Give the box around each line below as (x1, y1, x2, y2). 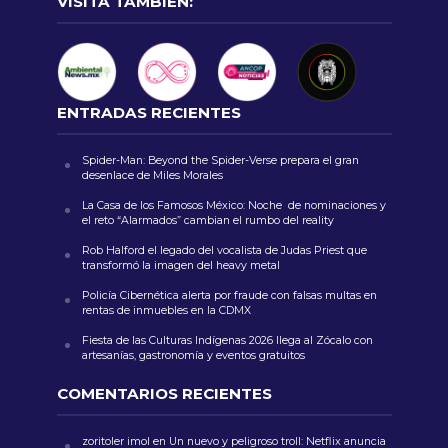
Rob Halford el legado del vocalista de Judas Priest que (81, 244, 367, 258)
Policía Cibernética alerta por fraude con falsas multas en (81, 289, 377, 303)
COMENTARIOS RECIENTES (56, 384, 272, 404)
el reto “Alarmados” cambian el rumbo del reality (81, 214, 337, 228)
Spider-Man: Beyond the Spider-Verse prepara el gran (81, 154, 359, 168)
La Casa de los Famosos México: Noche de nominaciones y (81, 199, 386, 213)
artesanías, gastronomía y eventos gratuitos (81, 349, 308, 363)
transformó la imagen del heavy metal (81, 259, 283, 273)
